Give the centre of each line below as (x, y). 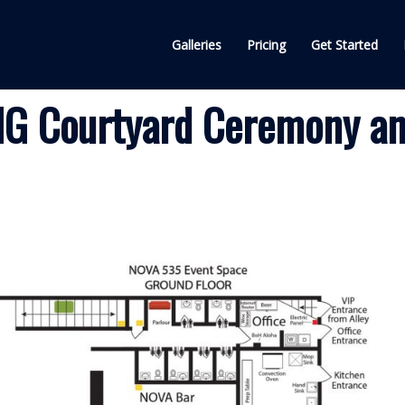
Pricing (266, 45)
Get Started (344, 45)
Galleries (197, 45)
